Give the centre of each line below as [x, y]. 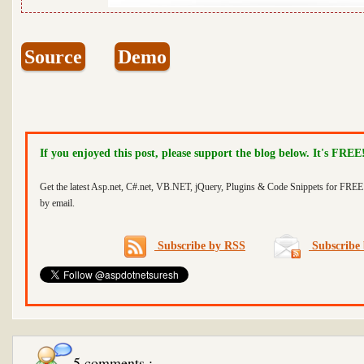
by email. [57, 203]
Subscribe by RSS [200, 246]
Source [53, 56]
